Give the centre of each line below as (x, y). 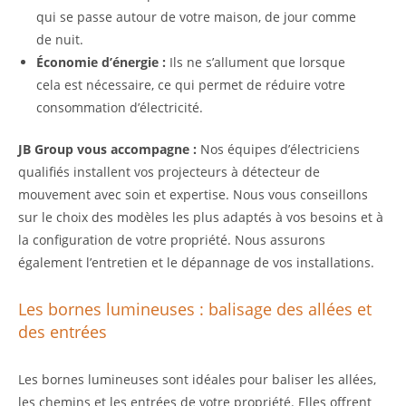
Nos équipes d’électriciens (278, 150)
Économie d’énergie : (101, 63)
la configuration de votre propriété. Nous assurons (172, 240)
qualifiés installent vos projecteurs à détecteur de (169, 172)
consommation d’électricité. (120, 108)
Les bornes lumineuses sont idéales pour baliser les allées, (197, 380)
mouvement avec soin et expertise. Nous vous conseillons (193, 195)
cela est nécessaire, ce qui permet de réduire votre (191, 85)
